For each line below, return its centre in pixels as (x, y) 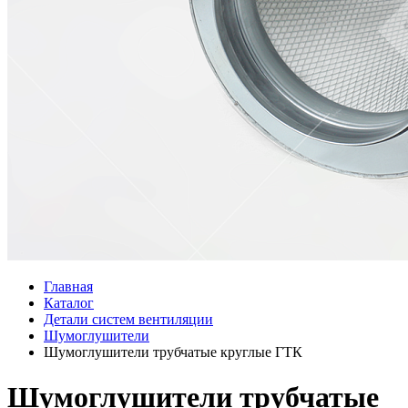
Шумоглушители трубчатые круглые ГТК (173, 352)
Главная (68, 287)
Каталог (69, 303)
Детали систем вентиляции (128, 320)
